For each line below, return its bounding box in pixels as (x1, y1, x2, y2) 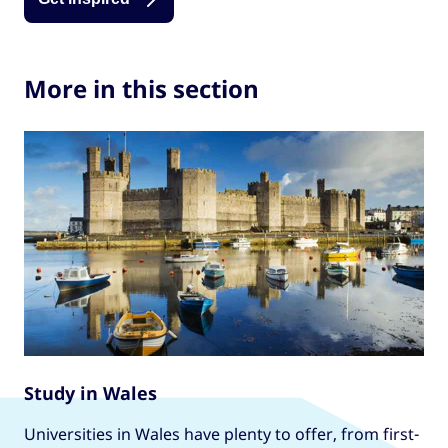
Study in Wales (24, 380, 157, 405)
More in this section (24, 71, 259, 105)
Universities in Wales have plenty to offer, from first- (24, 422, 419, 445)
